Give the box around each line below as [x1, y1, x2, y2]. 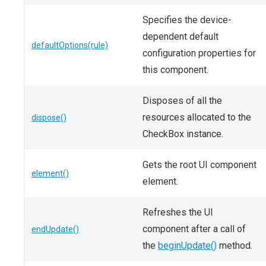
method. [217, 240, 252, 251]
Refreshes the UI [142, 207, 213, 218]
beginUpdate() [158, 240, 217, 251]
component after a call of [142, 223, 246, 235]
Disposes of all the [142, 95, 222, 106]
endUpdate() [31, 224, 79, 234]
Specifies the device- [142, 14, 232, 26]
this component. [142, 64, 208, 75]
